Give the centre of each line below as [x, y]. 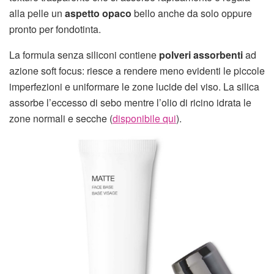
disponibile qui [144, 118]
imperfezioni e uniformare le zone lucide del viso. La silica [134, 86]
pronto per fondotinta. [55, 29]
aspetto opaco [98, 13]
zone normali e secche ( [61, 118]
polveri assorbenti [201, 54]
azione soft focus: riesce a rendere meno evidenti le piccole [137, 70]
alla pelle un [37, 13]
